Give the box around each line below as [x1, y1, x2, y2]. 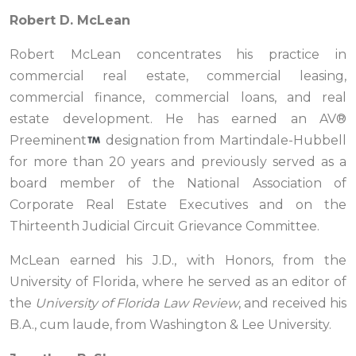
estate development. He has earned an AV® [10, 111, 346, 127]
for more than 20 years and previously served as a [10, 154, 346, 170]
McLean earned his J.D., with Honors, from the [10, 253, 346, 269]
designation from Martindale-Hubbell [101, 133, 346, 149]
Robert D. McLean [10, 13, 130, 29]
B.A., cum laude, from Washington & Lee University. [10, 317, 331, 333]
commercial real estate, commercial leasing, [10, 68, 346, 84]
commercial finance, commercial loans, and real [10, 90, 346, 106]
